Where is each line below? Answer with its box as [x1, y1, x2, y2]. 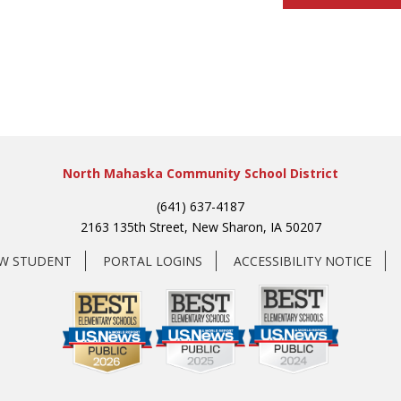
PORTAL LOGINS [102, 252, 202, 269]
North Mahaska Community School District [63, 164, 338, 182]
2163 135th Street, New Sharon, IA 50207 [80, 218, 321, 235]
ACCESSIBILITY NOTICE [233, 252, 371, 269]
